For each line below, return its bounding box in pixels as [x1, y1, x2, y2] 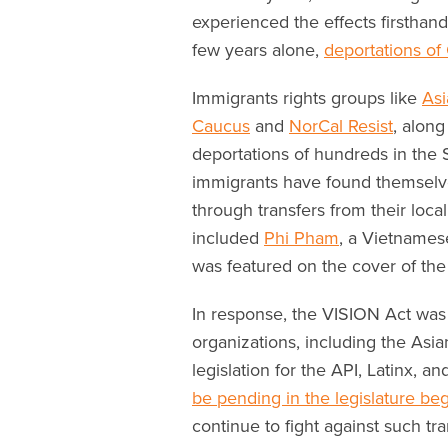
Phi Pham [264, 226, 339, 249]
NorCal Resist [289, 114, 393, 137]
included [192, 226, 264, 249]
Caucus [192, 114, 250, 137]
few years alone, [192, 38, 324, 61]
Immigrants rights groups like [192, 86, 422, 109]
